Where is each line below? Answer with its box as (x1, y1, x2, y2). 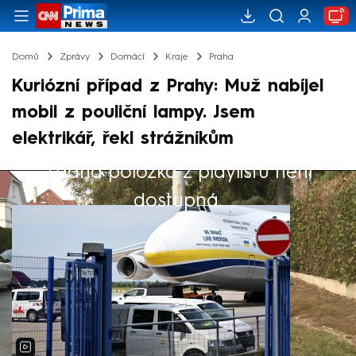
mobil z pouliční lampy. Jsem (12, 103, 255, 122)
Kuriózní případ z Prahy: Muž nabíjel (12, 77, 323, 95)
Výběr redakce (12, 173, 127, 189)
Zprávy (59, 52, 90, 62)
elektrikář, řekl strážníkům (12, 130, 234, 148)
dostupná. (133, 188, 222, 211)
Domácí (110, 52, 145, 62)
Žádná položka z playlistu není (44, 160, 312, 183)
